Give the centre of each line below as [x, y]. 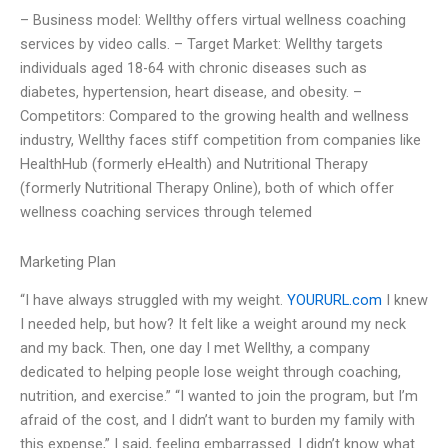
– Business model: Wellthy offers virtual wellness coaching [213, 20]
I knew [405, 300]
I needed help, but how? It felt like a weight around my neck [213, 324]
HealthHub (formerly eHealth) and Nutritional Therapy [194, 164]
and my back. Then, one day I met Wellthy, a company [195, 348]
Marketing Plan [68, 261]
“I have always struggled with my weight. [153, 300]
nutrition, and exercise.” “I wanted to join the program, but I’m [219, 396]
